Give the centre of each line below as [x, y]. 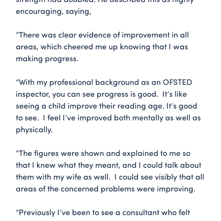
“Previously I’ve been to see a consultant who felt [103, 212]
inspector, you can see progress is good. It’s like [101, 93]
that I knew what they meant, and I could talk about [109, 164]
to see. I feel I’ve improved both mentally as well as [108, 117]
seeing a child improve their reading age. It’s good [107, 105]
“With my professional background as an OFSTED [104, 81]
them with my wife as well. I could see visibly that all [110, 176]
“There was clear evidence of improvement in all [102, 34]
